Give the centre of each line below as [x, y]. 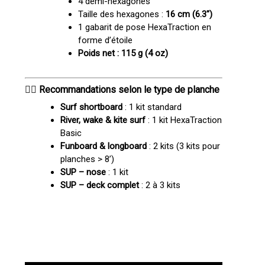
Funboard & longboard [103, 146]
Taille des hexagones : [122, 14]
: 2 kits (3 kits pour [183, 146]
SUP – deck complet [99, 185]
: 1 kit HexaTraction [183, 120]
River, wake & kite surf [103, 120]
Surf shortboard [91, 107]
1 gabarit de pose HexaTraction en [144, 28]
